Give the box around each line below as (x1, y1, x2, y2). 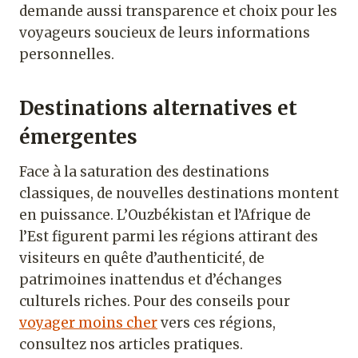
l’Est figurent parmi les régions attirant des (19, 227, 318, 245)
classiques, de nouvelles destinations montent (19, 184, 339, 202)
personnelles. (19, 45, 114, 63)
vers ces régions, (157, 313, 276, 332)
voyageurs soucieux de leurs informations (19, 23, 310, 42)
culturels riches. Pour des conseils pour (19, 292, 290, 310)
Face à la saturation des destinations (19, 162, 269, 181)
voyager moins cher (19, 313, 157, 332)
